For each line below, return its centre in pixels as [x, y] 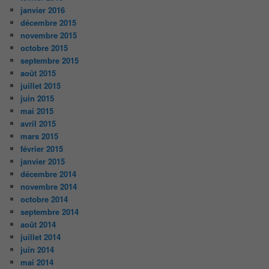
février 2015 [42, 148]
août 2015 [38, 73]
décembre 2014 [49, 174]
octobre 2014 [44, 199]
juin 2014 [38, 249]
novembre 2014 [49, 186]
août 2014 [38, 224]
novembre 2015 [49, 35]
